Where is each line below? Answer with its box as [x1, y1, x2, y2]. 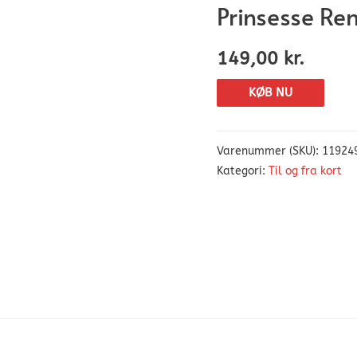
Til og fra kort [269, 165, 342, 178]
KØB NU [249, 84, 292, 100]
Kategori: [217, 165, 269, 178]
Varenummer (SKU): [217, 145, 322, 158]
